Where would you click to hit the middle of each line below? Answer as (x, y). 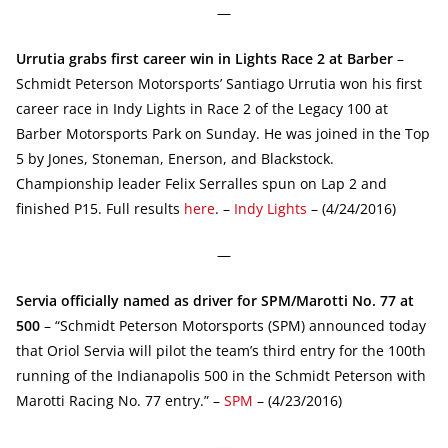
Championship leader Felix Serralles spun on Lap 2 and (201, 183)
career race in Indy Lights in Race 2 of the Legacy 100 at (202, 108)
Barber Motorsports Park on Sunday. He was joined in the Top (223, 133)
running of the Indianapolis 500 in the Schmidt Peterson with (221, 375)
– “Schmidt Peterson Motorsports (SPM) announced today (233, 325)
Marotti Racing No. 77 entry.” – (120, 400)
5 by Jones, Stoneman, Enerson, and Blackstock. (175, 158)
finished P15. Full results (100, 208)
